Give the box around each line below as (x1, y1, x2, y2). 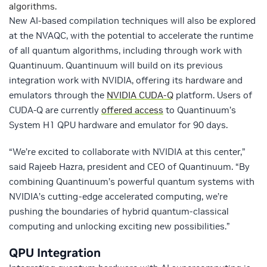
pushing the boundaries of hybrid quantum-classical (9, 205, 229, 217)
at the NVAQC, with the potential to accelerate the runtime (9, 29, 253, 41)
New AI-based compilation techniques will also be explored (9, 14, 256, 26)
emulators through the (9, 89, 107, 101)
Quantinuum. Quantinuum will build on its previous (9, 59, 223, 71)
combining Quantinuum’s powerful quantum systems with (9, 175, 254, 187)
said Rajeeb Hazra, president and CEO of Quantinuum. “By (9, 160, 250, 172)
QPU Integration (9, 244, 101, 260)
